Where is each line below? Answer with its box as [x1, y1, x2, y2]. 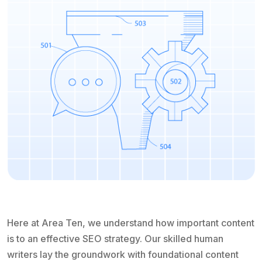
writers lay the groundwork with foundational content [7, 248, 239, 260]
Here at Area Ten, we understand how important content [7, 216, 254, 229]
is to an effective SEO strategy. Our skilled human [7, 232, 223, 244]
